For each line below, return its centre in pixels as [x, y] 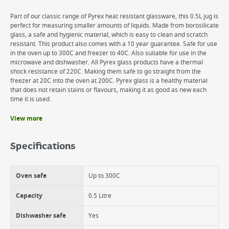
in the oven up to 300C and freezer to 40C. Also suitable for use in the [108, 53]
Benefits [26, 124]
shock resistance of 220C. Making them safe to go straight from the [106, 72]
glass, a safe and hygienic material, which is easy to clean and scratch [109, 35]
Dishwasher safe [41, 216]
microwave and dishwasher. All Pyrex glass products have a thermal [107, 62]
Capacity [29, 196]
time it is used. [31, 99]
